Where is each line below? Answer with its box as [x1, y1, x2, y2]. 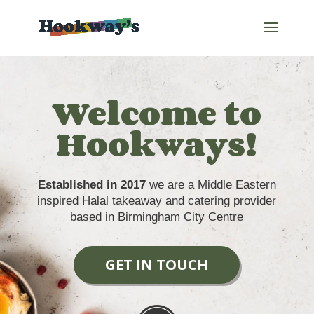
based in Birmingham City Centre [70, 210, 244, 224]
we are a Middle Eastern [149, 178, 276, 191]
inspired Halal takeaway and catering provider [37, 194, 277, 207]
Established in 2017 [37, 178, 149, 191]
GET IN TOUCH [105, 255, 209, 274]
